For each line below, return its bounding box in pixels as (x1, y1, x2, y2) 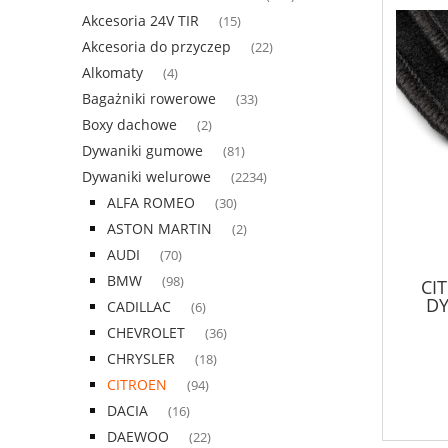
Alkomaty (82, 63, 143, 83)
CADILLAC (107, 297, 171, 317)
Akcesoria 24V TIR (82, 11, 199, 31)
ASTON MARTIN (107, 219, 212, 239)
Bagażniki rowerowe (82, 89, 216, 109)
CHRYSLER (107, 349, 175, 369)
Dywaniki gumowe (82, 141, 203, 161)
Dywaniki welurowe (82, 167, 211, 187)
